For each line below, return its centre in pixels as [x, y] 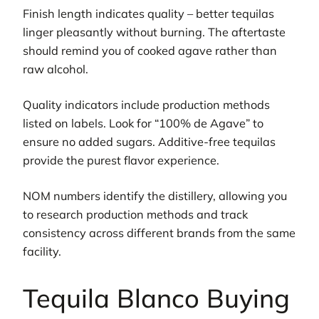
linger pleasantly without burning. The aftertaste [154, 32]
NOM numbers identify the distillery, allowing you [155, 196]
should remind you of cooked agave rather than [150, 50]
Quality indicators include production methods [146, 104]
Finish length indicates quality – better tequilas [148, 13]
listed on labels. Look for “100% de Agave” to [143, 123]
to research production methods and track [135, 215]
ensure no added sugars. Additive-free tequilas [149, 141]
